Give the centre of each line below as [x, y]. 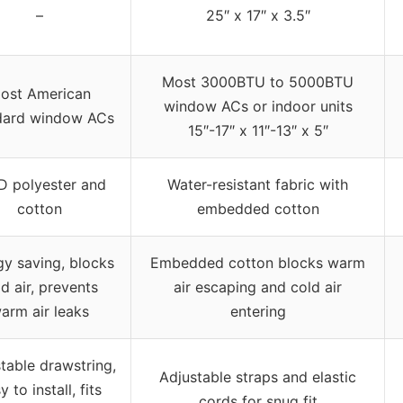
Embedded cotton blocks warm [258, 263]
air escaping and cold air [258, 287]
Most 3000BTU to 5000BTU [258, 82]
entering [258, 312]
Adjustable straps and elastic [258, 377]
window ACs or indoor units [258, 107]
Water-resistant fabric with [258, 185]
